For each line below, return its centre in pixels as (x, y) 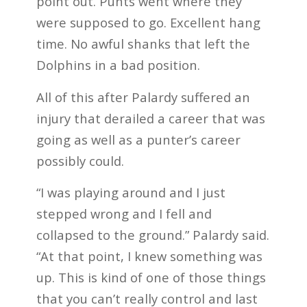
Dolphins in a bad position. (118, 64)
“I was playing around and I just (131, 193)
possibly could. (80, 160)
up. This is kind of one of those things (151, 278)
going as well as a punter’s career (138, 139)
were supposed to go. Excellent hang (148, 22)
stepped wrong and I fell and (124, 214)
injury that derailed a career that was (150, 118)
